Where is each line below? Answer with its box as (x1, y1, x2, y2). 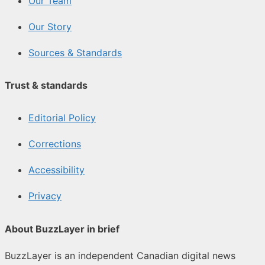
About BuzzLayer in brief (5, 222, 119, 235)
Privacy (28, 190, 62, 202)
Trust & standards (5, 79, 88, 92)
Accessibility (28, 164, 85, 176)
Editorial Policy (28, 112, 96, 124)
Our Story (28, 20, 72, 33)
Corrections (28, 138, 81, 150)
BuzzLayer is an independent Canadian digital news (5, 249, 235, 261)
